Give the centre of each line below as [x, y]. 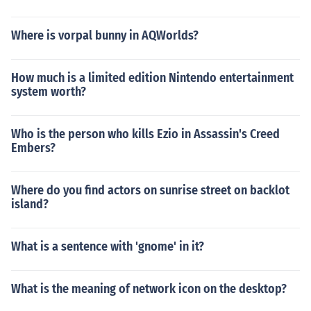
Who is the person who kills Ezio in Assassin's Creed [145, 134]
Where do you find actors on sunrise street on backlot [150, 190]
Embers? [33, 148]
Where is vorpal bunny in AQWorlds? [105, 35]
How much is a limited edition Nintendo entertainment [152, 78]
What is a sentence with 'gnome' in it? [108, 246]
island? [30, 204]
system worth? [49, 92]
